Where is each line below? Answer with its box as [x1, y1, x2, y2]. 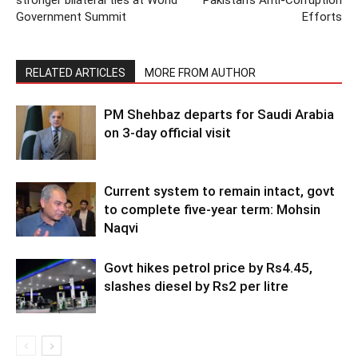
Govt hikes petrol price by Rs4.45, [104, 259, 312, 276]
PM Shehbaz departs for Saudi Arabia [104, 105, 334, 122]
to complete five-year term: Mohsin [104, 201, 320, 217]
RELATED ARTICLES [26, 66, 125, 79]
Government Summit [16, 9, 126, 24]
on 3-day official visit [104, 124, 231, 141]
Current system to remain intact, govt [104, 182, 335, 199]
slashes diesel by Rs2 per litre [104, 277, 288, 294]
